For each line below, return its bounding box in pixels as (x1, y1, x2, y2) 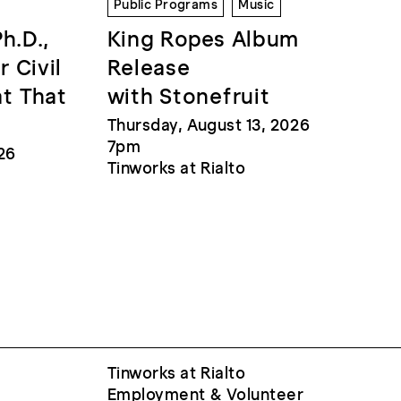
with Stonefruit (107, 82, 270, 109)
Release (107, 54, 191, 81)
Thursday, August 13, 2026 (107, 115, 311, 135)
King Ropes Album (107, 25, 300, 52)
